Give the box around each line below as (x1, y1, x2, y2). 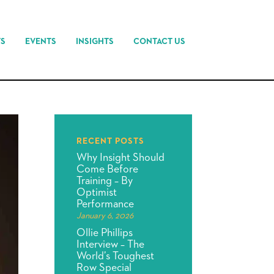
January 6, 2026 (76, 212, 134, 220)
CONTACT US (133, 37, 186, 46)
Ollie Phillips (76, 228, 133, 239)
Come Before (76, 164, 139, 175)
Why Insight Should (76, 152, 165, 163)
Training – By (76, 176, 133, 187)
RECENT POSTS (76, 137, 145, 146)
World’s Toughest (76, 251, 155, 262)
